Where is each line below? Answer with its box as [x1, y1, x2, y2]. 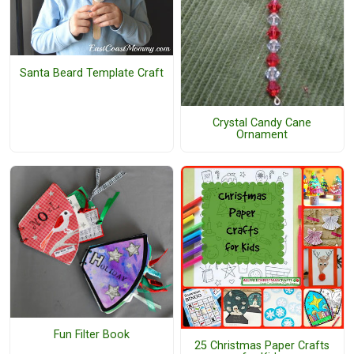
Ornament [236, 127, 288, 141]
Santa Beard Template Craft [19, 66, 164, 80]
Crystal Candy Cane [213, 115, 312, 130]
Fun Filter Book [53, 328, 130, 342]
